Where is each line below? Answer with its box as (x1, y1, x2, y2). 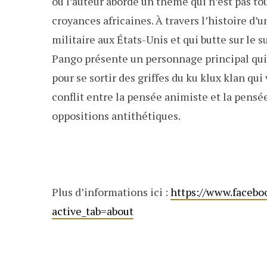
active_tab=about (52, 204, 133, 218)
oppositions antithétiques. (52, 108, 181, 123)
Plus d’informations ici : (52, 185, 170, 199)
